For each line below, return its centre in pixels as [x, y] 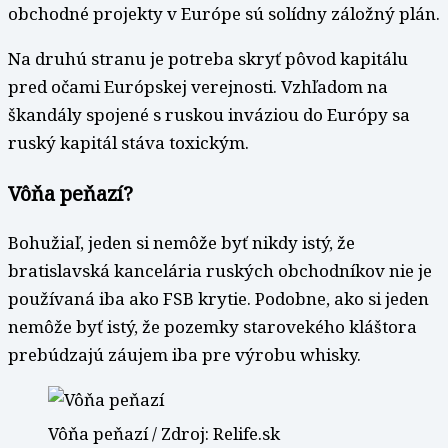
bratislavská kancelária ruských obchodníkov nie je [220, 271]
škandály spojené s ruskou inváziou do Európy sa [209, 114]
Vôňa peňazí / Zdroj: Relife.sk [164, 434]
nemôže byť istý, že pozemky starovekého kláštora [212, 327]
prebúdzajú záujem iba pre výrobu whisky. [184, 355]
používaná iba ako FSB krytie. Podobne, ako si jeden [218, 299]
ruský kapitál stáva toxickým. [128, 142]
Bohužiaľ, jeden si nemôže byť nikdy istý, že [181, 243]
